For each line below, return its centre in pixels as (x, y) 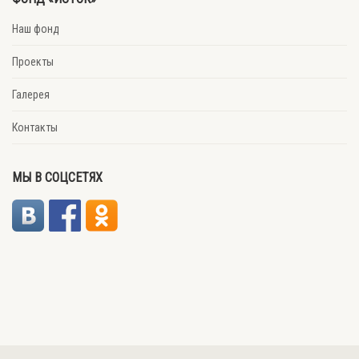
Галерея (31, 94)
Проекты (33, 61)
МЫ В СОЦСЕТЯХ (57, 177)
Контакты (35, 127)
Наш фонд (36, 28)
